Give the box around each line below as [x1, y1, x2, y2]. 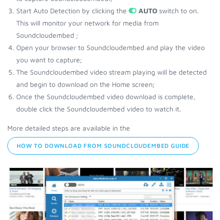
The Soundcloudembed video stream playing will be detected [16, 68, 207, 76]
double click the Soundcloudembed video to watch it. [16, 105, 181, 113]
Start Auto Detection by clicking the [16, 6, 129, 15]
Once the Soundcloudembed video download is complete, [16, 92, 195, 101]
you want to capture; [16, 55, 82, 64]
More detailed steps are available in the [7, 124, 130, 132]
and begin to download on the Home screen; [16, 80, 155, 88]
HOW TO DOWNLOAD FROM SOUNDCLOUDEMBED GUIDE [17, 142, 190, 149]
